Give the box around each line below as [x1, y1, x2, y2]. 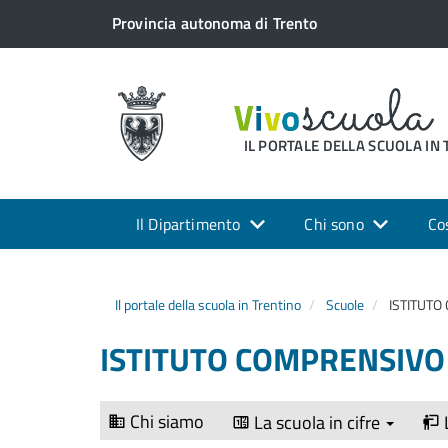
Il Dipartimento [136, 212, 241, 236]
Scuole [326, 294, 364, 315]
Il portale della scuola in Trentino [115, 294, 301, 315]
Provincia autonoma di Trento [111, 11, 318, 35]
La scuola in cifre [254, 409, 384, 436]
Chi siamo [130, 408, 204, 435]
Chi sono [304, 212, 364, 236]
